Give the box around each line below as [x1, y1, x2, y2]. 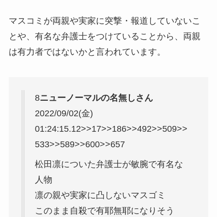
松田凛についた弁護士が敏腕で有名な [34, 159, 183, 169]
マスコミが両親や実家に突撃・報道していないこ [8, 15, 201, 26]
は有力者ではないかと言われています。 [8, 46, 166, 57]
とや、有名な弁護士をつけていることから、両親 [8, 31, 201, 41]
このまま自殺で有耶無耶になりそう [34, 205, 174, 216]
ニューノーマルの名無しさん [39, 93, 153, 103]
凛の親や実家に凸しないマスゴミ [34, 190, 166, 200]
